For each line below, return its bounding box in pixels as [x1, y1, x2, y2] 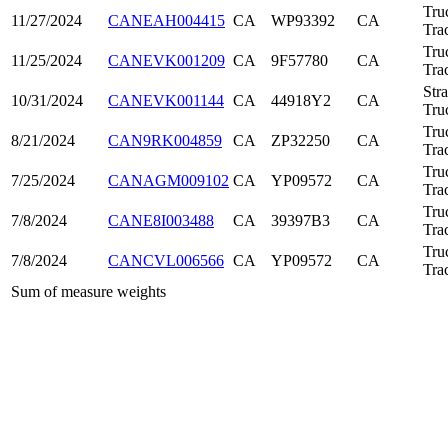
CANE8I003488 [108, 212, 214, 229]
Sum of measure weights [11, 283, 166, 300]
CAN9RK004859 [108, 132, 222, 149]
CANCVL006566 [108, 252, 224, 269]
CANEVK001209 [108, 52, 225, 69]
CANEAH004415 [108, 12, 225, 29]
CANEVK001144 [108, 92, 224, 109]
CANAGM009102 [108, 172, 229, 189]
